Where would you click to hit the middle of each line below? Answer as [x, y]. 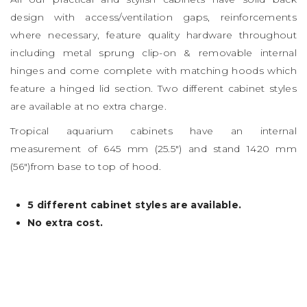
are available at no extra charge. [88, 106]
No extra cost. [65, 222]
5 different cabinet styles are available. [135, 205]
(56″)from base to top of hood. [86, 166]
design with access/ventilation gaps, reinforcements [153, 17]
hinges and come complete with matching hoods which [153, 70]
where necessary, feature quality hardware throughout [153, 35]
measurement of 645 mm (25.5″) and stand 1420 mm [153, 148]
